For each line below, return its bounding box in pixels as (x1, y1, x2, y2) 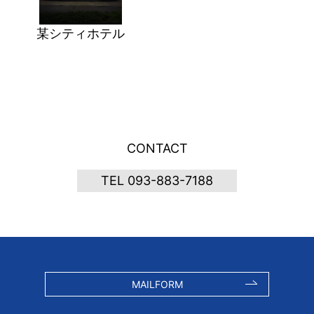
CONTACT (126, 141, 188, 156)
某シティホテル (36, 26, 125, 41)
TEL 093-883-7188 (101, 173, 213, 189)
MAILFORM (131, 278, 183, 290)
